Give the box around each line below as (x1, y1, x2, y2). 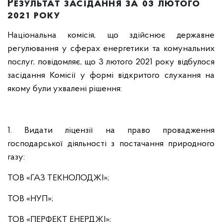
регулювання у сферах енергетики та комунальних (7, 44, 215, 54)
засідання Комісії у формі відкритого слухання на (7, 71, 215, 80)
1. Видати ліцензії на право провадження (7, 126, 215, 135)
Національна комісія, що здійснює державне (7, 31, 215, 40)
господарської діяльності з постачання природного (7, 139, 215, 149)
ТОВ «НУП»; (7, 194, 53, 204)
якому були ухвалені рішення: (7, 84, 122, 94)
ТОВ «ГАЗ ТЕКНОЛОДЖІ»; (7, 173, 109, 183)
